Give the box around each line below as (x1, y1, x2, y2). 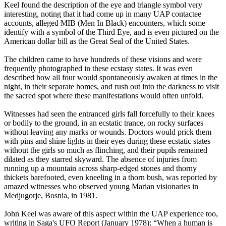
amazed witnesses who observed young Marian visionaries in (4, 182, 198, 191)
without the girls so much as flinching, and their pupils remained (4, 146, 207, 155)
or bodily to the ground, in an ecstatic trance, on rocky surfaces (4, 119, 203, 128)
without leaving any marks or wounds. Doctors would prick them (4, 128, 211, 137)
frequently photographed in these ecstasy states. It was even (4, 64, 193, 73)
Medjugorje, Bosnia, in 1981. (4, 191, 97, 200)
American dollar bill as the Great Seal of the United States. (4, 37, 190, 46)
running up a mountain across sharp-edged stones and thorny (4, 164, 197, 173)
